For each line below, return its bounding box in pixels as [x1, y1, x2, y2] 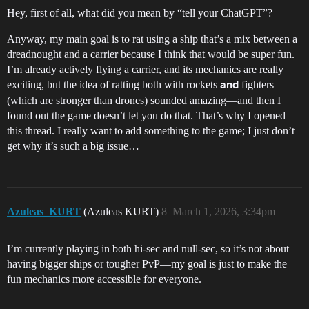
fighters [239, 78, 274, 90]
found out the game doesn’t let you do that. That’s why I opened [7, 109, 286, 121]
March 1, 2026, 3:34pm [172, 205, 275, 217]
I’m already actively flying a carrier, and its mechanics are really [7, 63, 283, 75]
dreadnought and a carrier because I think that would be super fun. [7, 48, 295, 60]
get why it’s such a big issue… [7, 139, 139, 152]
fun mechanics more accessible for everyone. [7, 272, 201, 285]
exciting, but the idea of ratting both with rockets [7, 78, 220, 90]
